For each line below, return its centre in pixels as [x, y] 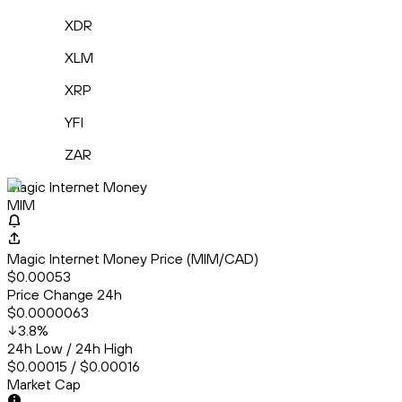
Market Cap [44, 385]
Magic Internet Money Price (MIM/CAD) [133, 259]
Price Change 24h [65, 295]
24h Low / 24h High [70, 349]
